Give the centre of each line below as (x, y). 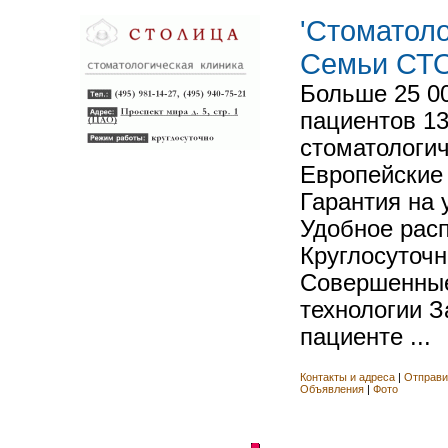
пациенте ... (365, 337)
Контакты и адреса (349, 377)
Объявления (332, 389)
